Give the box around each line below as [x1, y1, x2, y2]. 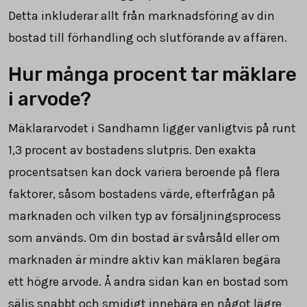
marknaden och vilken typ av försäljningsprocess [8, 208, 281, 223]
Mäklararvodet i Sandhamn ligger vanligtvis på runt [8, 120, 296, 136]
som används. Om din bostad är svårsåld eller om [8, 230, 280, 245]
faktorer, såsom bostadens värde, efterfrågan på [8, 186, 275, 201]
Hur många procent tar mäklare [8, 62, 297, 86]
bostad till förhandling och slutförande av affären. [8, 29, 287, 45]
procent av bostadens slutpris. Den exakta [22, 142, 256, 158]
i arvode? [8, 87, 91, 110]
